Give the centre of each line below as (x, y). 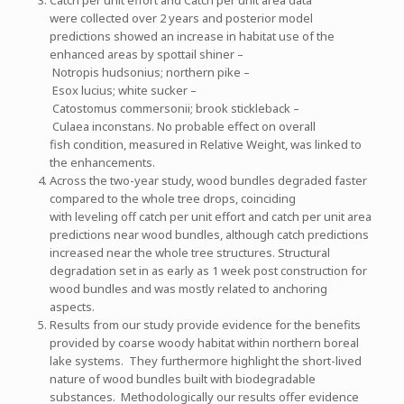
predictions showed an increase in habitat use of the (192, 36)
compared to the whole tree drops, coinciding (172, 198)
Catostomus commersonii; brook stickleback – (174, 108)
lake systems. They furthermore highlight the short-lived (205, 360)
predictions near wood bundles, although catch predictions (209, 234)
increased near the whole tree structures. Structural (189, 252)
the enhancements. (102, 162)
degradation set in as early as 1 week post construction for (208, 270)
